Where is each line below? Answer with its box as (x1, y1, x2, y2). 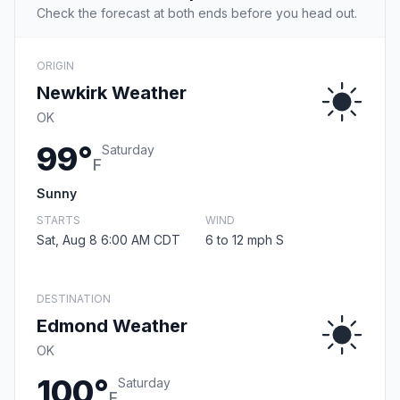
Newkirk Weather (37, 82, 187, 104)
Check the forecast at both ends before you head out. (37, 5, 357, 21)
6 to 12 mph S (205, 232, 284, 248)
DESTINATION (37, 292, 111, 306)
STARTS (37, 213, 80, 228)
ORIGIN (37, 59, 74, 73)
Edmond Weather (37, 315, 187, 337)
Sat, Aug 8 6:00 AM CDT (37, 232, 180, 248)
